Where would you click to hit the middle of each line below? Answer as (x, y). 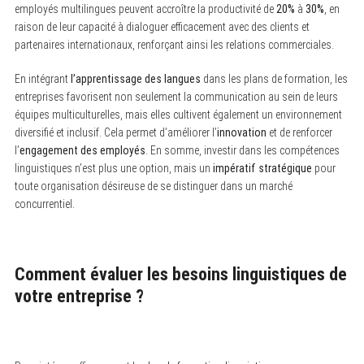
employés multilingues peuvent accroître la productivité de (145, 9)
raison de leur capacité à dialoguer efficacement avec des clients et (162, 26)
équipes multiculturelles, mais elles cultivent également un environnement (178, 114)
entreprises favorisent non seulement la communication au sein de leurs (176, 96)
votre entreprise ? (79, 296)
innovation (241, 132)
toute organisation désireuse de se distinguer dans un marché (153, 186)
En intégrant (42, 78)
